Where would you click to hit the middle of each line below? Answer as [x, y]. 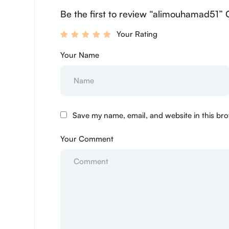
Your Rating [137, 34]
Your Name [80, 55]
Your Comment [87, 139]
